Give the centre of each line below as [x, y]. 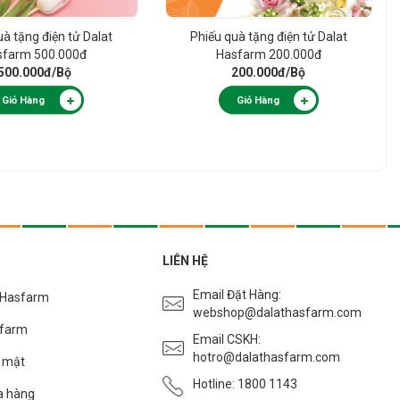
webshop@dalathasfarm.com [277, 313]
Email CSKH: [227, 340]
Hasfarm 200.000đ [268, 55]
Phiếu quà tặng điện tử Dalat [268, 37]
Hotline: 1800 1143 [245, 384]
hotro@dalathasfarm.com [267, 358]
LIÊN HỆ [185, 261]
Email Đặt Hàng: [237, 295]
